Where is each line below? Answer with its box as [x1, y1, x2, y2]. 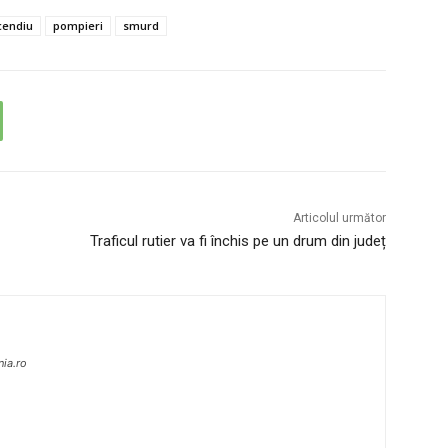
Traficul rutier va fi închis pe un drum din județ [89, 232, 386, 251]
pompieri [53, 18, 103, 34]
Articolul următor [292, 211, 386, 226]
